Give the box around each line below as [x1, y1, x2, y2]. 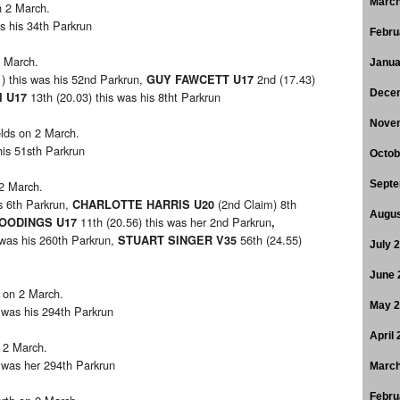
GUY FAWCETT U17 [146, 71, 254, 88]
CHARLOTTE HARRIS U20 [72, 196, 214, 213]
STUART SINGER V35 [118, 232, 240, 249]
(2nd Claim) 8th [214, 196, 296, 213]
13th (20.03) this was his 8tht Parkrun [27, 88, 221, 106]
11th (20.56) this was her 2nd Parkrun [77, 213, 271, 231]
